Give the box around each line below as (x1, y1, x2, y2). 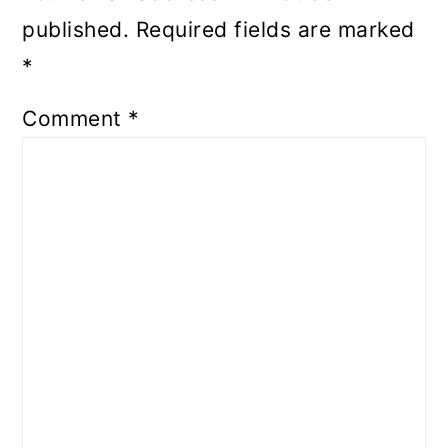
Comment (22, 106, 129, 131)
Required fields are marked (135, 17, 415, 42)
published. (22, 17, 130, 42)
